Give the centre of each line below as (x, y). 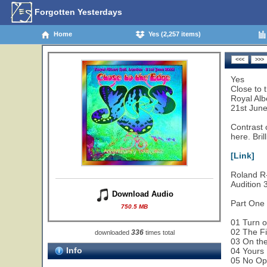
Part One (248, 203)
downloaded (113, 232)
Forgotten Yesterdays (77, 12)
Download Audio (142, 194)
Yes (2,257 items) (173, 34)
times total (159, 232)
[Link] (243, 156)
